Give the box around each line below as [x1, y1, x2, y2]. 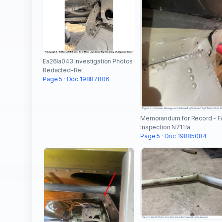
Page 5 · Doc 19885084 [140, 132, 207, 140]
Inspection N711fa [140, 123, 191, 131]
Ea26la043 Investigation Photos [43, 57, 133, 65]
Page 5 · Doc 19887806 [43, 75, 110, 83]
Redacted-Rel [43, 66, 83, 74]
